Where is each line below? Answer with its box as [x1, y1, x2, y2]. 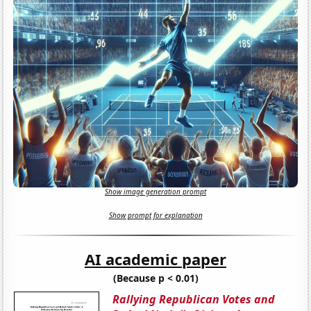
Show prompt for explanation [108, 210, 203, 221]
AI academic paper [85, 248, 226, 269]
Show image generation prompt [105, 187, 206, 197]
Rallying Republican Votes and [112, 291, 276, 307]
